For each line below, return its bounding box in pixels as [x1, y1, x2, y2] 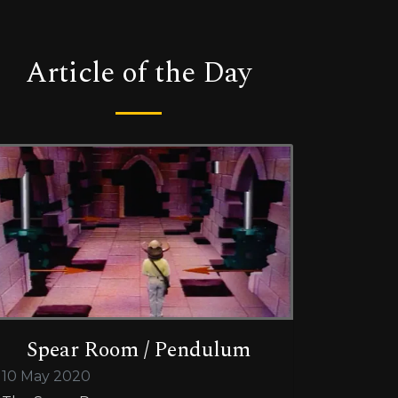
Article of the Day [26, 52, 251, 96]
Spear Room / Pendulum [27, 333, 251, 366]
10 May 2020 [2, 367, 91, 385]
